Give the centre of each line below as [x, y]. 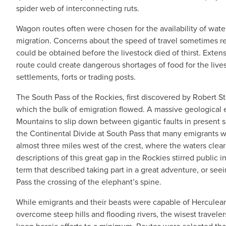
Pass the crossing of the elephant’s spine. [89, 182]
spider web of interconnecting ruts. [78, 8]
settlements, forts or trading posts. [76, 77]
